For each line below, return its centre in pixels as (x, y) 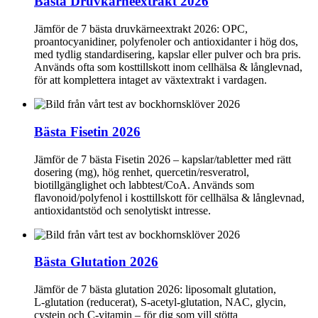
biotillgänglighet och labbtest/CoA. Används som (144, 185)
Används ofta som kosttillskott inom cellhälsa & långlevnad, (168, 67)
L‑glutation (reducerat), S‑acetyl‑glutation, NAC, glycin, (160, 302)
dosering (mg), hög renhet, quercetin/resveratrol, (142, 172)
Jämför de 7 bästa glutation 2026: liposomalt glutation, (155, 290)
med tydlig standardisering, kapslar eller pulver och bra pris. (168, 55)
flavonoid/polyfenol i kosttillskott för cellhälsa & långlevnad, (169, 197)
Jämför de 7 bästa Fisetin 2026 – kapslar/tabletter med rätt (163, 159)
